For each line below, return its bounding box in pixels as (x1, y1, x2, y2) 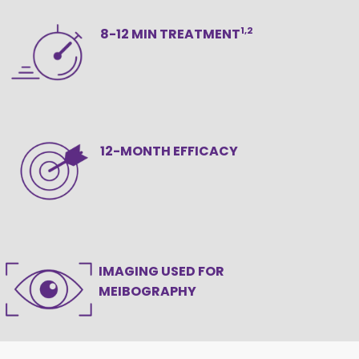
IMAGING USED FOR (94, 262, 224, 281)
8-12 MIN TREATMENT (100, 24, 240, 43)
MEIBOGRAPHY (94, 282, 196, 301)
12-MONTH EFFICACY (100, 142, 238, 161)
